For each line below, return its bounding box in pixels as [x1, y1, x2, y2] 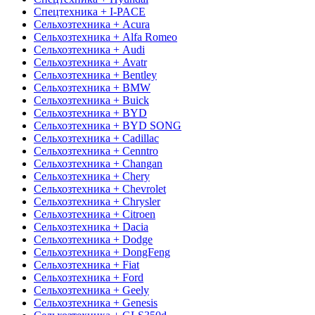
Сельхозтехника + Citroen [34, 207, 155, 220]
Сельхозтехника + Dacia [34, 220, 148, 233]
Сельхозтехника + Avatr [34, 56, 147, 68]
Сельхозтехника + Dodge [34, 233, 153, 245]
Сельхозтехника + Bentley [34, 68, 157, 81]
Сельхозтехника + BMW [34, 81, 150, 94]
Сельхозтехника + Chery [34, 169, 150, 182]
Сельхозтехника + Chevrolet [34, 182, 166, 195]
